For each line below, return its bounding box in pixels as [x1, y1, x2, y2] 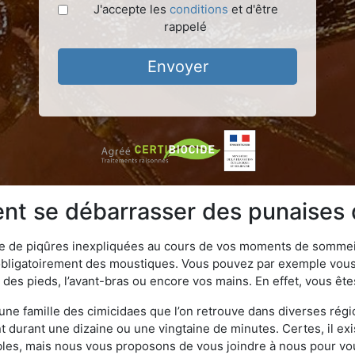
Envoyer [147, 57, 208, 76]
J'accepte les [93, 2, 170, 17]
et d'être [227, 2, 278, 17]
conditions [169, 2, 228, 17]
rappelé [164, 19, 207, 34]
